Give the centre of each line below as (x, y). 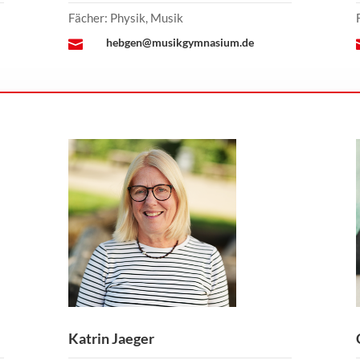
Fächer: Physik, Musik (125, 18)
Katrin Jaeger (111, 338)
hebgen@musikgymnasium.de (180, 43)
